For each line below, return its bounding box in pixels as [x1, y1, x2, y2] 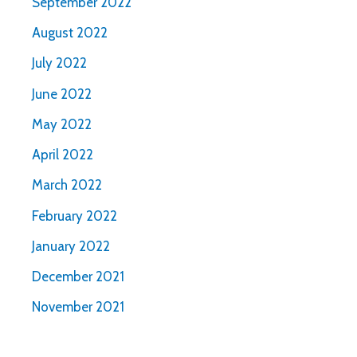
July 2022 [32, 55, 87, 72]
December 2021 [32, 269, 124, 285]
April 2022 [32, 147, 93, 163]
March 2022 [32, 177, 102, 194]
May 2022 [32, 116, 92, 132]
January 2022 [32, 237, 110, 254]
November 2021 [32, 299, 124, 316]
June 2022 [32, 85, 92, 102]
